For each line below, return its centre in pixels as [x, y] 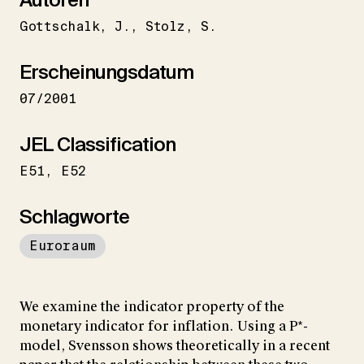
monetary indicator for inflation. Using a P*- [164, 326]
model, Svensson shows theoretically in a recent [175, 345]
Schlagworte [74, 216]
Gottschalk [60, 26]
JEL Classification [97, 144]
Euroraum [63, 245]
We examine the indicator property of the [152, 306]
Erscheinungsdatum [106, 71]
